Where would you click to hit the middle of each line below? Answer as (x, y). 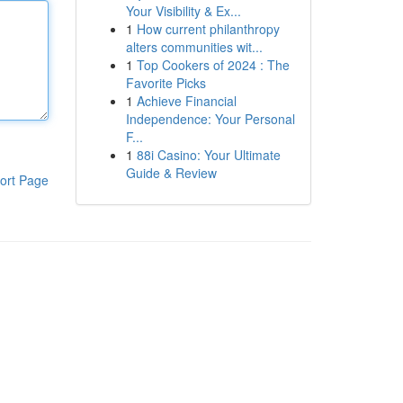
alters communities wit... (194, 47)
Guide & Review (171, 173)
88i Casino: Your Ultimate (208, 155)
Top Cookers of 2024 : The (213, 65)
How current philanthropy (208, 29)
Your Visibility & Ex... (183, 11)
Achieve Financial (186, 101)
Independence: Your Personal (210, 119)
